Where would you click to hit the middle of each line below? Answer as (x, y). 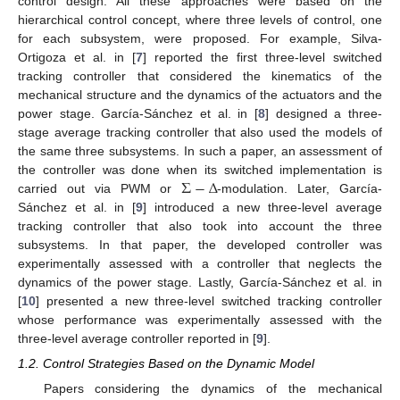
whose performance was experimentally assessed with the (200, 319)
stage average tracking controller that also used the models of (200, 132)
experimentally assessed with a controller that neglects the (200, 263)
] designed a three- (324, 113)
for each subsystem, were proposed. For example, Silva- (200, 38)
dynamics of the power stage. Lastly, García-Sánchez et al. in (200, 282)
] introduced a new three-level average (263, 207)
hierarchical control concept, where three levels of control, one (200, 19)
